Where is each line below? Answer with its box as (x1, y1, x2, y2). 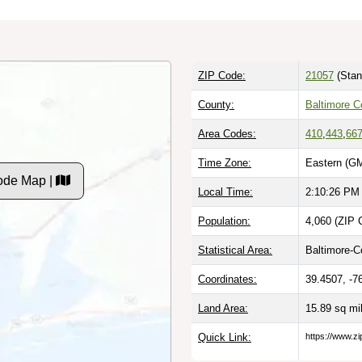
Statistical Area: (198, 243, 272, 256)
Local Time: (198, 185, 253, 198)
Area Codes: (198, 127, 256, 140)
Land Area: (198, 301, 248, 314)
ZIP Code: (198, 69, 246, 82)
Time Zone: (198, 156, 251, 169)
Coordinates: (198, 272, 257, 285)
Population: (198, 214, 250, 227)
